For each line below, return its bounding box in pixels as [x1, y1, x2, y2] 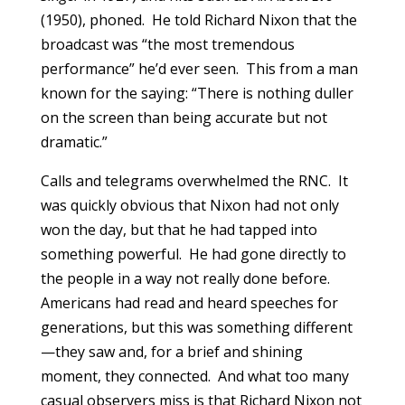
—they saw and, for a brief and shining [40, 341, 303, 362]
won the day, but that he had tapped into [40, 219, 317, 240]
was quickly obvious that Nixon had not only [40, 194, 339, 215]
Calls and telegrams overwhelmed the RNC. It [40, 170, 348, 191]
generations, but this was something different [40, 316, 353, 337]
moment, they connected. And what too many [40, 365, 349, 386]
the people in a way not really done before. [40, 268, 334, 288]
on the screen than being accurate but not [40, 107, 327, 127]
